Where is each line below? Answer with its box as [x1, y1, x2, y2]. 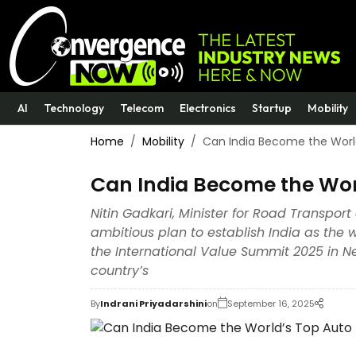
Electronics [180, 101, 236, 115]
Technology [44, 101, 104, 115]
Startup [252, 101, 292, 115]
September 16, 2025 [227, 297, 315, 310]
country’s [91, 261, 149, 280]
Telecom [120, 101, 164, 115]
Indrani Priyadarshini [100, 297, 207, 310]
